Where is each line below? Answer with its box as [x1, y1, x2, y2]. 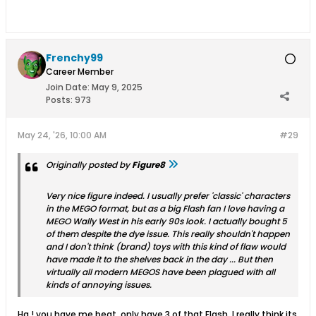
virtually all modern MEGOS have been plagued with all [46, 265, 275, 278]
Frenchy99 [46, 50, 103, 65]
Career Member [46, 65, 114, 78]
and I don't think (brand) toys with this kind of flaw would [46, 240, 286, 253]
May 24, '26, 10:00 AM [18, 128, 107, 141]
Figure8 [132, 158, 165, 171]
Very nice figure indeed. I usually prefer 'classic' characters [46, 189, 290, 202]
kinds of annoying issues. [46, 278, 152, 291]
